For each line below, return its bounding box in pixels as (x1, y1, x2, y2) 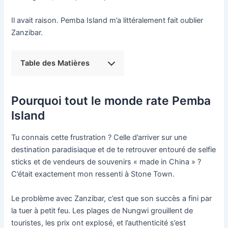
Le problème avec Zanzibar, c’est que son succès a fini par (11, 193, 212, 203)
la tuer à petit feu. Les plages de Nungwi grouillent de (11, 206, 193, 215)
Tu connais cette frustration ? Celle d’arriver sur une (11, 133, 187, 142)
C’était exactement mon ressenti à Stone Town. (11, 169, 175, 179)
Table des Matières (20, 59, 90, 68)
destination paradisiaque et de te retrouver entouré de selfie (11, 145, 216, 155)
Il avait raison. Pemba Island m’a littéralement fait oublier (11, 15, 204, 25)
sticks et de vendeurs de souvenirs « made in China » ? (11, 157, 202, 167)
